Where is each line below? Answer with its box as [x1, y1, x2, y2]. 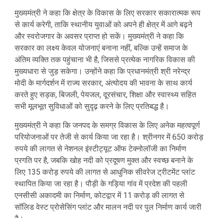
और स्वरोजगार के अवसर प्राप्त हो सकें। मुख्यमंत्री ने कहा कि [15, 32, 184, 41]
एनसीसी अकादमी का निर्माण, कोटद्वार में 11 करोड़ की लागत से [15, 191, 184, 200]
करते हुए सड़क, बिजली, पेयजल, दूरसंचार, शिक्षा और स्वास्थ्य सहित [15, 90, 196, 100]
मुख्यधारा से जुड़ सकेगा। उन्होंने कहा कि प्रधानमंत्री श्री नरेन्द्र [15, 67, 190, 76]
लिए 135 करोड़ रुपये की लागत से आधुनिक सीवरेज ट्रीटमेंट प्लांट [15, 167, 195, 177]
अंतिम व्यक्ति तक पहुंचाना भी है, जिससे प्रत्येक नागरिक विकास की [15, 55, 195, 65]
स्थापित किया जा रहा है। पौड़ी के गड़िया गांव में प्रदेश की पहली [15, 179, 187, 189]
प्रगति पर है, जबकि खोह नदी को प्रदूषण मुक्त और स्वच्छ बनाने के [15, 156, 193, 165]
